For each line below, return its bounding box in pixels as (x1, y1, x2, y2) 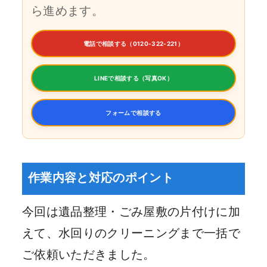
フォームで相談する (105, 109, 162, 117)
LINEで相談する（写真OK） (94, 74, 173, 82)
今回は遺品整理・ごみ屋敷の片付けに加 (22, 204, 241, 219)
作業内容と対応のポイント (28, 170, 174, 185)
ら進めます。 (31, 4, 104, 18)
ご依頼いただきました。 (22, 247, 156, 262)
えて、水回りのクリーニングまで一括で (22, 226, 241, 241)
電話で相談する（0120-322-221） (83, 40, 184, 48)
